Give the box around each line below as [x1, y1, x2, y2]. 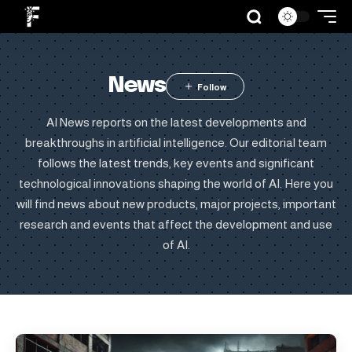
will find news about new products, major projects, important [16, 197, 336, 211]
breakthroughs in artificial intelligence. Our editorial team [25, 136, 327, 149]
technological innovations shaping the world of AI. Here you [19, 177, 333, 190]
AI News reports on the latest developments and [46, 115, 306, 129]
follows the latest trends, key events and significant [38, 156, 314, 170]
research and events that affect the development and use [20, 218, 332, 231]
